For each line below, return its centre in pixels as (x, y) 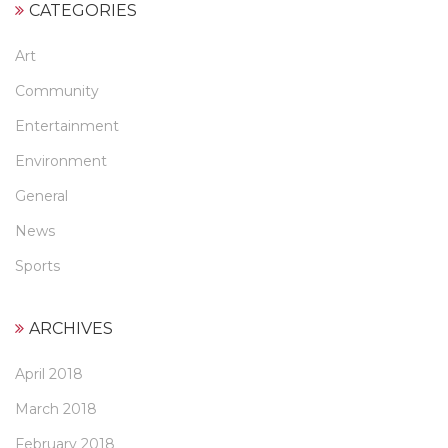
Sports (37, 266)
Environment (61, 161)
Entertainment (67, 126)
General (41, 196)
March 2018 (56, 409)
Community (57, 91)
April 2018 (49, 374)
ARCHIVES (71, 329)
